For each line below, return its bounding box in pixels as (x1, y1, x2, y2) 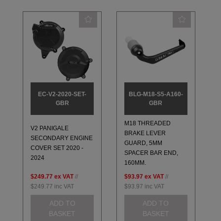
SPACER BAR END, (124, 149, 178, 157)
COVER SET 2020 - (31, 145, 84, 152)
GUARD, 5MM (124, 140, 162, 147)
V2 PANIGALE (31, 125, 69, 132)
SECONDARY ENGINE (31, 135, 93, 142)
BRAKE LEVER (124, 130, 166, 137)
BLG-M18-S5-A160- (128, 90, 183, 98)
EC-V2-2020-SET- (38, 90, 87, 98)
